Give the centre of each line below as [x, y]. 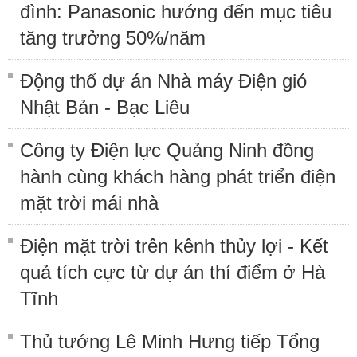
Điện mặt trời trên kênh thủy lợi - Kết [174, 245]
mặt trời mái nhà [89, 202]
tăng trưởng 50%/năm [113, 37]
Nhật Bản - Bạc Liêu [105, 107]
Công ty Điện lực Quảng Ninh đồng [167, 150]
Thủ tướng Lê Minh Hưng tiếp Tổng [170, 341]
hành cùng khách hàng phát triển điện [178, 176]
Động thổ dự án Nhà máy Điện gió [163, 80]
